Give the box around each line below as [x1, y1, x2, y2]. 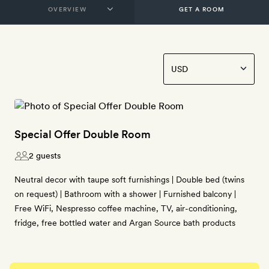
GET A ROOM [178, 5, 225, 13]
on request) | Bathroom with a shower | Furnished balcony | [14, 189, 236, 199]
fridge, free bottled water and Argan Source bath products [14, 218, 235, 228]
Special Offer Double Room [14, 128, 151, 141]
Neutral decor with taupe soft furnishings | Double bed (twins [14, 175, 244, 184]
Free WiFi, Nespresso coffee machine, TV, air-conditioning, [14, 204, 237, 213]
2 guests [29, 151, 61, 160]
